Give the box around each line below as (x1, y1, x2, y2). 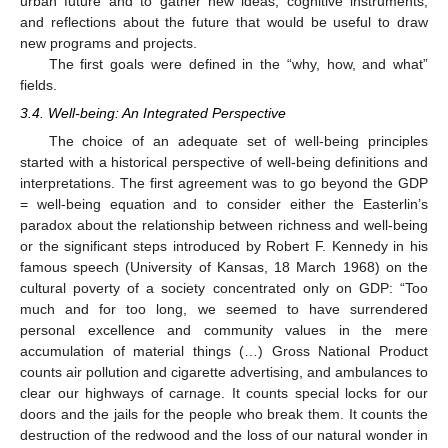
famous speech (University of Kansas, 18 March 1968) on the (20, 259, 428, 276)
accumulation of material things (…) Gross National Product (20, 343, 428, 360)
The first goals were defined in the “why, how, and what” (48, 55, 428, 72)
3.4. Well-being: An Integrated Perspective (20, 104, 286, 121)
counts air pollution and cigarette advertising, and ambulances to (20, 364, 428, 381)
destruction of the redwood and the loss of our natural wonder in (20, 427, 428, 444)
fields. (20, 76, 57, 93)
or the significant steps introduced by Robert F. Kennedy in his (20, 238, 428, 255)
